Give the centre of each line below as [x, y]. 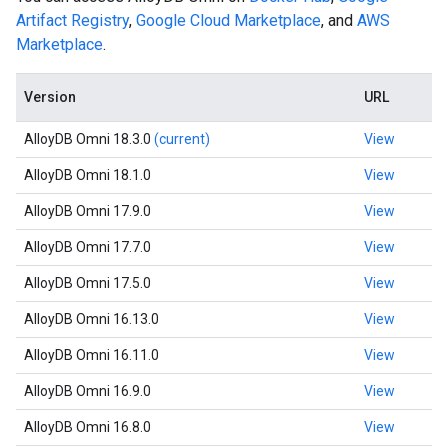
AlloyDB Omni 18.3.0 [89, 139]
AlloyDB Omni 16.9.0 [87, 391]
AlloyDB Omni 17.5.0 [87, 283]
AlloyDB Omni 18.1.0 [87, 175]
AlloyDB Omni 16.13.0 [91, 319]
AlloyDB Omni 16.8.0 [87, 427]
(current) [182, 139]
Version [50, 97]
